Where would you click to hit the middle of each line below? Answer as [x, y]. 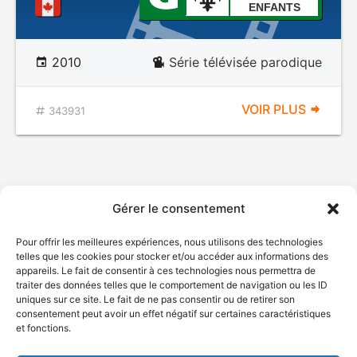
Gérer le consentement [178, 208]
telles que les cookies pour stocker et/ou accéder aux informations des [172, 256]
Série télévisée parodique [245, 62]
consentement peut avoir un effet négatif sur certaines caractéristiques [173, 314]
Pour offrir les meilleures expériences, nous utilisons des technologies [169, 242]
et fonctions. [43, 328]
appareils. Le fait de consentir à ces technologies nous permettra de [166, 271]
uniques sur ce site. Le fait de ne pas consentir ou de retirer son [155, 299]
